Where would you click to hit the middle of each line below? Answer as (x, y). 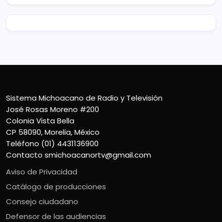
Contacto (25, 155)
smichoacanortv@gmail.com (98, 155)
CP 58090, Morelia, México (53, 132)
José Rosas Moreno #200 (53, 110)
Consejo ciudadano (42, 202)
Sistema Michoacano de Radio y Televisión (84, 98)
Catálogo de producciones (56, 187)
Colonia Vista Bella (40, 121)
